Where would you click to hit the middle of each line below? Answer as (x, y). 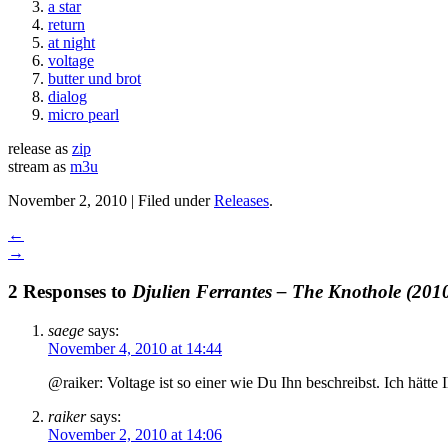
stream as (39, 167)
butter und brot (94, 79)
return (66, 25)
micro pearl (83, 115)
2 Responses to (70, 292)
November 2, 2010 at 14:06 (135, 434)
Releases (241, 201)
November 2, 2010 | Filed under (111, 201)
